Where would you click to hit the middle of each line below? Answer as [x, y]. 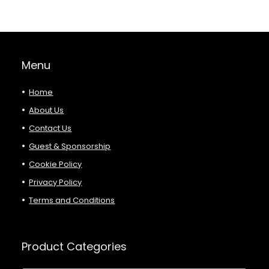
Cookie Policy [56, 165]
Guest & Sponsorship [70, 147]
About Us [47, 110]
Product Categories [74, 247]
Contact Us [50, 128]
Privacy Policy [56, 183]
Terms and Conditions [72, 201]
